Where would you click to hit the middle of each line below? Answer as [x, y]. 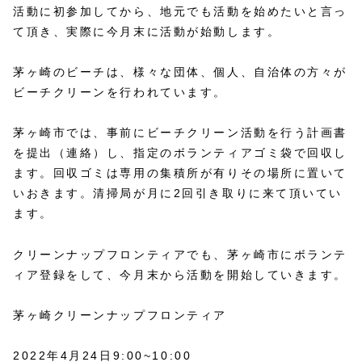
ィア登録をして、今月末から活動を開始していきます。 [180, 274]
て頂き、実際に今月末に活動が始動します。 [147, 31]
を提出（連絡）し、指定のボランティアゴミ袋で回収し [180, 153]
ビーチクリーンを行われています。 [120, 93]
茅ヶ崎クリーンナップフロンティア [120, 315]
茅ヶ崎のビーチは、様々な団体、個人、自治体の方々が [180, 72]
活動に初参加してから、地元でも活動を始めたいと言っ [180, 11]
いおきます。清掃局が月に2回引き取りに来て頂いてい [178, 194]
